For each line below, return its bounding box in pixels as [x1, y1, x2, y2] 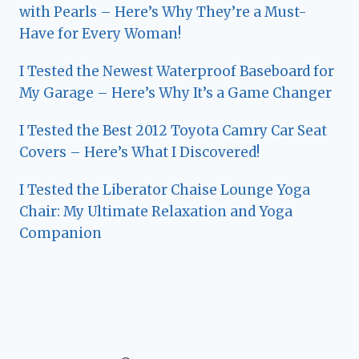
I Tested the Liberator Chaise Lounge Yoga [19, 180, 310, 199]
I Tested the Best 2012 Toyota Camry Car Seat [19, 121, 327, 139]
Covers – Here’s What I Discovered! [19, 143, 260, 161]
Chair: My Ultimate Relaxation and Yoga [19, 202, 292, 220]
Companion [19, 224, 102, 242]
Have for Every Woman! [19, 24, 181, 42]
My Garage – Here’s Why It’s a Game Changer [19, 83, 332, 102]
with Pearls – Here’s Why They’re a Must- [19, 2, 307, 21]
